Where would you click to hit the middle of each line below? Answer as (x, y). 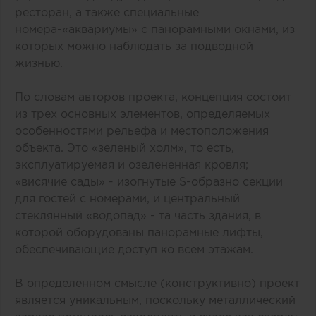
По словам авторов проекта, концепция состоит (153, 97)
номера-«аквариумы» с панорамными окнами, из (155, 29)
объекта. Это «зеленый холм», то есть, (124, 147)
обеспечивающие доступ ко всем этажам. (134, 249)
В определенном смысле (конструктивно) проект (157, 283)
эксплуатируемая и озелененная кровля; (132, 164)
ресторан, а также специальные (107, 12)
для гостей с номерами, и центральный (127, 198)
